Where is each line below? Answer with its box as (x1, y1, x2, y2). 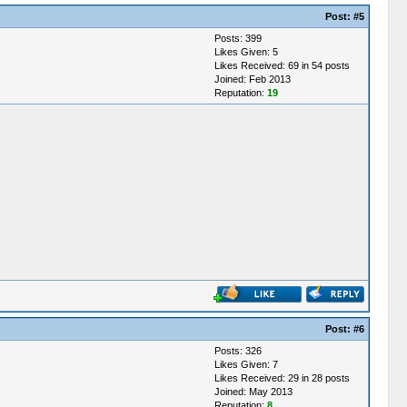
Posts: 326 (213, 345, 262, 356)
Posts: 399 (213, 33, 262, 44)
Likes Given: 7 (213, 359, 278, 370)
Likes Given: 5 (213, 46, 278, 57)
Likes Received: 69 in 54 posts (213, 60, 350, 71)
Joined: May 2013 (213, 386, 293, 397)
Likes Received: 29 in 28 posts (213, 372, 350, 383)
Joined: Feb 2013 (213, 74, 291, 84)
